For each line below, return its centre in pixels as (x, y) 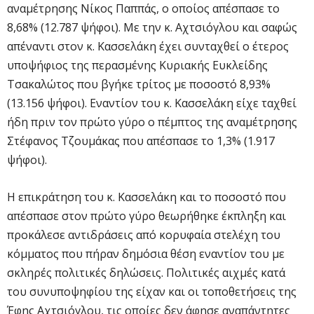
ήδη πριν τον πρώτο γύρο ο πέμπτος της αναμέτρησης (152, 122)
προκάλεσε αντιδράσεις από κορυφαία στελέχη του (144, 234)
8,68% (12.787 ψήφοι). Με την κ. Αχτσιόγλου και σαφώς (152, 27)
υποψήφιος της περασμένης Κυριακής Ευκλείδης (137, 65)
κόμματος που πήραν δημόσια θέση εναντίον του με (146, 253)
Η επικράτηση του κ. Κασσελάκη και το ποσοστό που (146, 197)
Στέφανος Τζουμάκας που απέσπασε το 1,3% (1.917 (141, 141)
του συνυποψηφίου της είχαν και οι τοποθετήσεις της (152, 291)
